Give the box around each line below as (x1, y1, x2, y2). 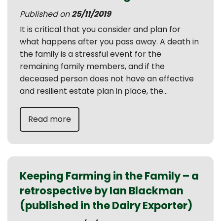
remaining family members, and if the (20, 61, 165, 72)
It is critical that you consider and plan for (20, 24, 181, 35)
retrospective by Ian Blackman (20, 184, 184, 198)
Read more (28, 113, 71, 125)
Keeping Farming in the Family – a (20, 169, 199, 183)
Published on (20, 8, 72, 20)
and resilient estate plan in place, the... (20, 85, 168, 97)
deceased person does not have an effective (20, 73, 194, 84)
